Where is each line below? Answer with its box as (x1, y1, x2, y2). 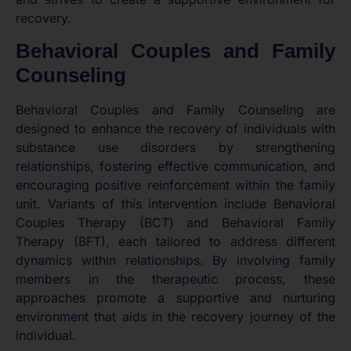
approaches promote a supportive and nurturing (16, 289, 335, 306)
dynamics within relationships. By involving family (16, 251, 335, 268)
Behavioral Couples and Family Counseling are (16, 101, 335, 118)
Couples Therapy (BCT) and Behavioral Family (16, 214, 335, 230)
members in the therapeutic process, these (16, 270, 335, 287)
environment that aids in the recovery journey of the (16, 308, 335, 324)
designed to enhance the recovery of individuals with (16, 120, 335, 136)
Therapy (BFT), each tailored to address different (16, 233, 335, 249)
